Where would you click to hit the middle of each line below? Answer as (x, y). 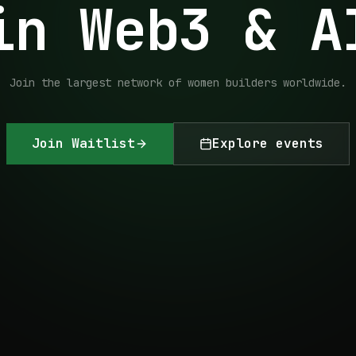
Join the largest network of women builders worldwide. (178, 83)
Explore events (268, 143)
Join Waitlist (83, 143)
